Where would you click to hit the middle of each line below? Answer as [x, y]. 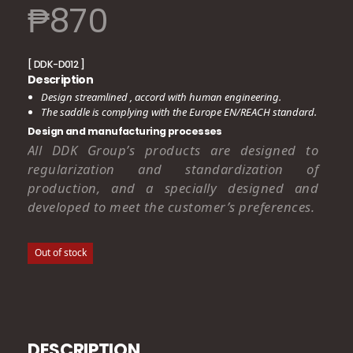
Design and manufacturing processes [124, 132]
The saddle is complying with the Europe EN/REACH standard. [179, 111]
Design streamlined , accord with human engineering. [162, 97]
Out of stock [60, 253]
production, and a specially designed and [173, 188]
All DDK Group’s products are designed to [173, 150]
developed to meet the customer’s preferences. [171, 206]
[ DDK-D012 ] [56, 64]
